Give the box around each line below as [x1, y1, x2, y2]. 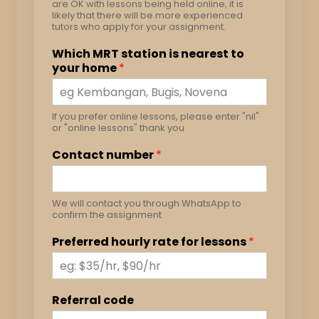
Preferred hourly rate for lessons [52, 234, 249, 250]
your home [52, 60, 119, 76]
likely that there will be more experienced [52, 9, 243, 22]
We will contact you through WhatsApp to [52, 197, 241, 210]
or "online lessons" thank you [52, 121, 184, 135]
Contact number [52, 147, 156, 163]
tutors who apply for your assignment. [52, 20, 226, 33]
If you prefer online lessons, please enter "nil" [52, 110, 259, 123]
